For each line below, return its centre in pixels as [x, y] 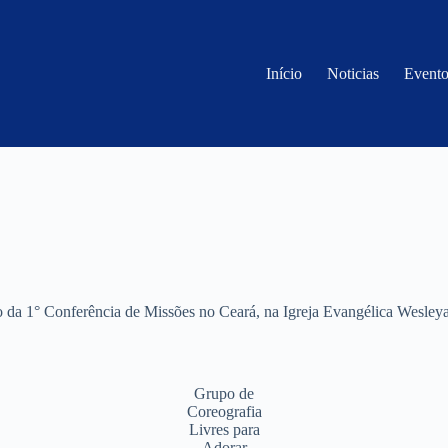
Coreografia [224, 412]
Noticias [353, 73]
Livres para [224, 430]
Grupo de [224, 394]
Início [284, 73]
